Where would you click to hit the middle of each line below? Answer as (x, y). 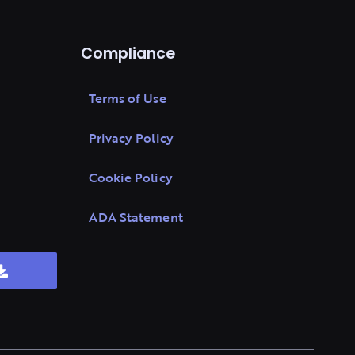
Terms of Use (127, 98)
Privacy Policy (131, 138)
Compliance (128, 55)
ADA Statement (136, 217)
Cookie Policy (130, 177)
